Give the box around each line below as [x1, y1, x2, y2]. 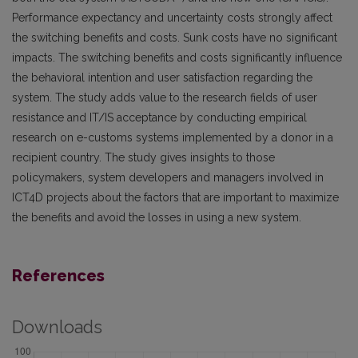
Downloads [12, 316, 102, 337]
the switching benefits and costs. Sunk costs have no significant [12, 30, 337, 44]
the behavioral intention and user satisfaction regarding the [12, 70, 312, 84]
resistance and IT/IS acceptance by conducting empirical [12, 110, 307, 124]
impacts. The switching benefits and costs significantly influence [12, 50, 342, 64]
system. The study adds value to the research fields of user [12, 90, 317, 104]
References [12, 265, 105, 285]
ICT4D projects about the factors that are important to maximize [12, 190, 339, 204]
